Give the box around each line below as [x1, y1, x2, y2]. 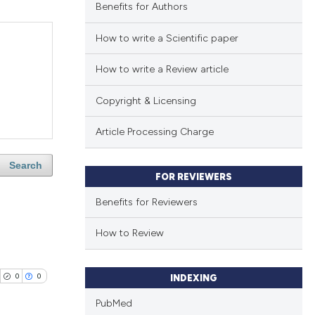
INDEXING [169, 272, 217, 283]
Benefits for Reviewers [95, 195, 198, 208]
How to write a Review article [95, 63, 229, 76]
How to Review [95, 227, 164, 240]
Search [8, 160, 42, 172]
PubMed [95, 297, 132, 309]
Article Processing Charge [95, 126, 214, 139]
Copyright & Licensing [95, 94, 196, 107]
